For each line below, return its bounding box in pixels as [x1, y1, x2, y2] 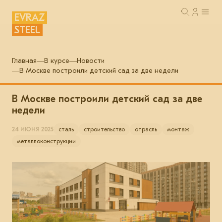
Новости [77, 56, 105, 65]
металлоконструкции [17, 138, 76, 145]
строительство [84, 126, 125, 133]
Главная [12, 56, 37, 65]
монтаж [167, 126, 189, 133]
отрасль [135, 126, 157, 133]
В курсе [44, 56, 69, 65]
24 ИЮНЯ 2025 [12, 126, 54, 133]
